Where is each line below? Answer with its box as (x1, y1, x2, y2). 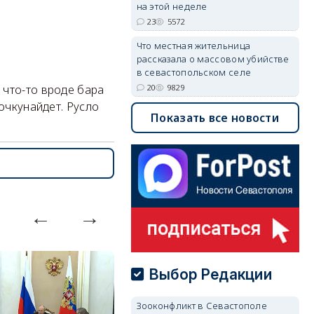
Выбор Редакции (149, 266, 273, 283)
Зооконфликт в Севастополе (136, 299, 268, 312)
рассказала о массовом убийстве (136, 53, 289, 65)
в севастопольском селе (136, 66, 252, 78)
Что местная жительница (136, 39, 251, 52)
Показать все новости (151, 110, 280, 125)
